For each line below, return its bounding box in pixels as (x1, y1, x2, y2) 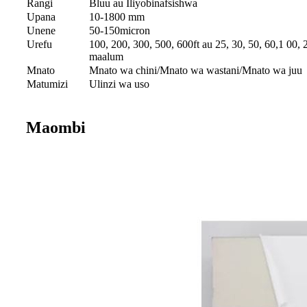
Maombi (26, 119, 86, 137)
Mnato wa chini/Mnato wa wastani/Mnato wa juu (89, 64, 302, 77)
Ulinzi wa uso (89, 78, 149, 90)
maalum (89, 51, 123, 63)
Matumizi (27, 78, 68, 90)
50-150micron (89, 25, 150, 37)
